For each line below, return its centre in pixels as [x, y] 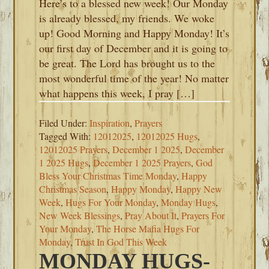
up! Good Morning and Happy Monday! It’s [134, 33]
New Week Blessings [80, 215]
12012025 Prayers [74, 149]
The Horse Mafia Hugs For [148, 228]
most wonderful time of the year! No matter [134, 78]
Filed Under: [65, 123]
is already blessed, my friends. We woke [127, 18]
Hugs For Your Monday [111, 202]
